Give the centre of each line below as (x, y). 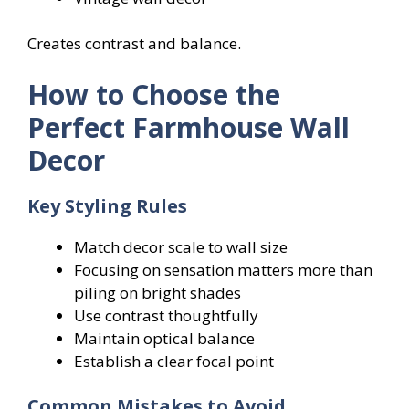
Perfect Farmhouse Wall (189, 127)
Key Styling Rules (107, 205)
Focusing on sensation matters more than (223, 269)
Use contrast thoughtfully (166, 315)
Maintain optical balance (164, 338)
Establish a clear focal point (174, 361)
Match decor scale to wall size (181, 246)
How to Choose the (154, 94)
